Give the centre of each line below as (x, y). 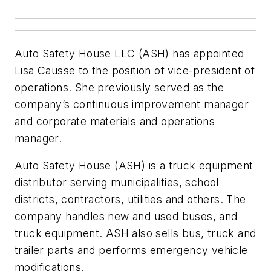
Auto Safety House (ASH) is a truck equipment (134, 166)
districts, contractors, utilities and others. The (130, 200)
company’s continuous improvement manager (132, 104)
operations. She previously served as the (119, 87)
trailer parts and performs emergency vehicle (131, 250)
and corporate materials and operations (115, 121)
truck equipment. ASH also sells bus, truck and (135, 233)
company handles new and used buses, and (126, 217)
